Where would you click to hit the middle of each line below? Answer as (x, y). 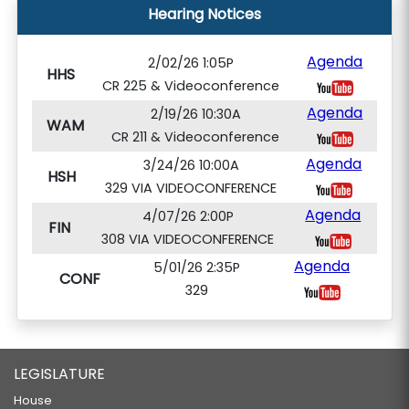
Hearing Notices (204, 14)
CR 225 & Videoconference (191, 86)
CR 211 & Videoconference (195, 137)
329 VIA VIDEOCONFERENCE (191, 188)
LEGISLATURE (59, 374)
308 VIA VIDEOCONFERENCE (188, 239)
